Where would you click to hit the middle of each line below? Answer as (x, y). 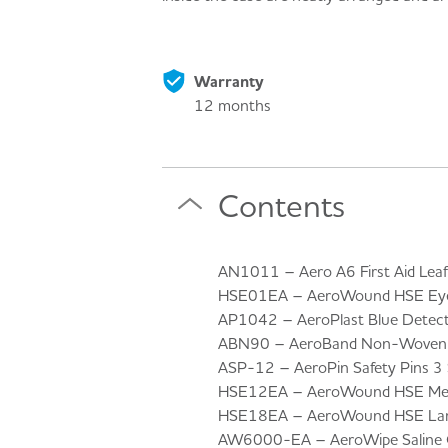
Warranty (229, 80)
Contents (281, 205)
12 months (232, 104)
